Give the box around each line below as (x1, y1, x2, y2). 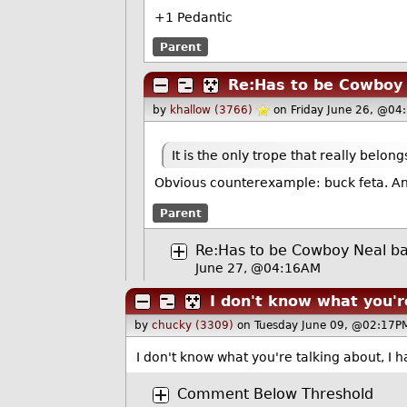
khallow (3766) (170, 104, 253, 117)
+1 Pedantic (154, 9, 233, 25)
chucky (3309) (152, 319, 234, 333)
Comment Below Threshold (176, 385, 373, 403)
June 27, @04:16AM (194, 261, 321, 276)
